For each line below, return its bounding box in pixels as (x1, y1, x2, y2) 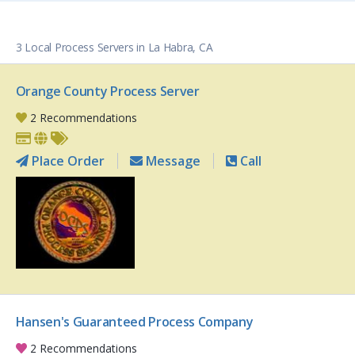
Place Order (28, 152, 105, 170)
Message (142, 152, 200, 170)
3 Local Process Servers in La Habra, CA (16, 40, 213, 55)
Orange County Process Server (15, 82, 200, 101)
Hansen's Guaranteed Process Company (15, 313, 254, 331)
